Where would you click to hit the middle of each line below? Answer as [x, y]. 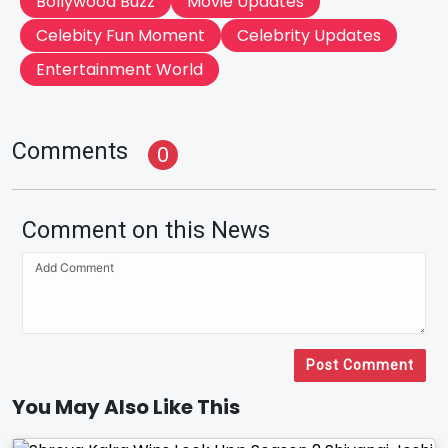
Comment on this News [146, 230]
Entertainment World [119, 69]
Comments [70, 151]
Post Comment [360, 365]
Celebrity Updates [309, 35]
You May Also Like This [126, 407]
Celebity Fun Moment [120, 35]
